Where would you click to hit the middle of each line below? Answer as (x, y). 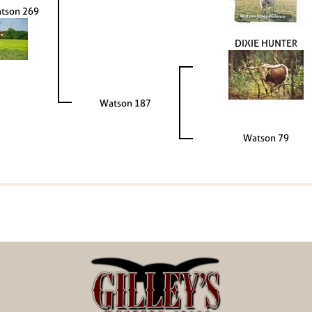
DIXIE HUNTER (266, 43)
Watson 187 (125, 103)
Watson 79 (266, 138)
